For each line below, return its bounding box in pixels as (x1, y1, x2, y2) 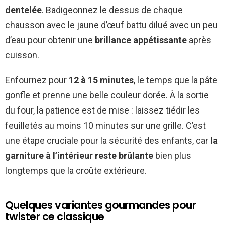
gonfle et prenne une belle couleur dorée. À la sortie (5, 90, 209, 101)
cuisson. (5, 50, 39, 61)
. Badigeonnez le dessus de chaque (42, 5, 183, 16)
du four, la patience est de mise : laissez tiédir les (5, 105, 200, 116)
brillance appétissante (95, 35, 187, 46)
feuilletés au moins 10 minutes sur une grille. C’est (5, 120, 206, 131)
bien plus (153, 150, 191, 161)
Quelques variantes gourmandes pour (5, 198, 196, 213)
